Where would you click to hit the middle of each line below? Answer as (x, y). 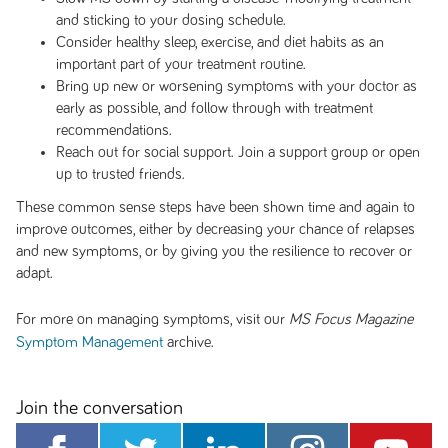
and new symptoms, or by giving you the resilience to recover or (213, 251)
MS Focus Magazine (350, 319)
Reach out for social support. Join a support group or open (237, 152)
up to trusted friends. (120, 174)
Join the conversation (99, 408)
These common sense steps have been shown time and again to (215, 207)
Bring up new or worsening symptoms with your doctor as (236, 86)
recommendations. (113, 130)
